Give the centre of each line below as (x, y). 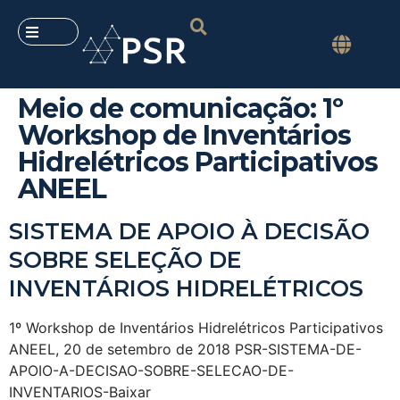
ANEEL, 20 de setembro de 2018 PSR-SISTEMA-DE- (185, 350)
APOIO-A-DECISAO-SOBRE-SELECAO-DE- (151, 371)
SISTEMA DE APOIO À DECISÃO (189, 232)
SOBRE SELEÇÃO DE (125, 260)
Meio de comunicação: (170, 109)
